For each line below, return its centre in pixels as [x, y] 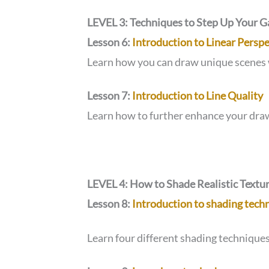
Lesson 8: [110, 203]
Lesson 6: [110, 42]
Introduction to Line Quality [198, 96]
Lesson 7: [110, 96]
